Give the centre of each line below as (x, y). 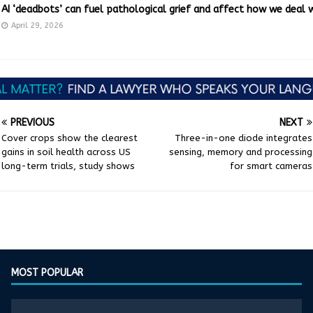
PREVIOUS (32, 123)
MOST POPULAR (48, 272)
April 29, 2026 (37, 25)
